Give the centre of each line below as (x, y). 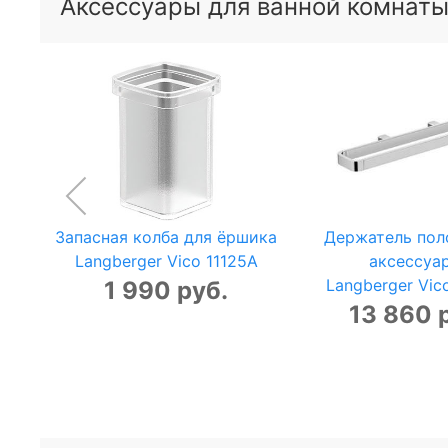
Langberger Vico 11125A (166, 261)
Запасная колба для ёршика (166, 237)
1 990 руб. (166, 291)
